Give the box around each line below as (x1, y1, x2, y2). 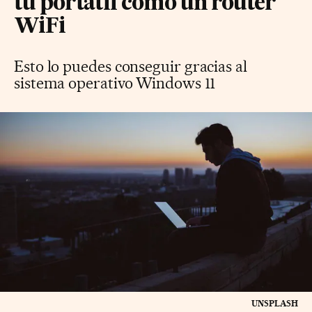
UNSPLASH (251, 297, 298, 309)
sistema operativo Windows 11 (14, 73, 215, 92)
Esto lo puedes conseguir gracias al (14, 56, 247, 75)
